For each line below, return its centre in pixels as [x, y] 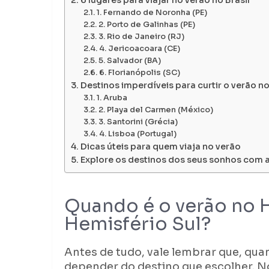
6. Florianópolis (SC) [139, 73]
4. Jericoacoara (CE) [139, 49]
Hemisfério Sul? [138, 224]
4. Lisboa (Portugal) [138, 134]
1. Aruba [112, 98]
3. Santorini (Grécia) [138, 122]
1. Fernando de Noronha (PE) [152, 13]
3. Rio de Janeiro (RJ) [141, 37]
